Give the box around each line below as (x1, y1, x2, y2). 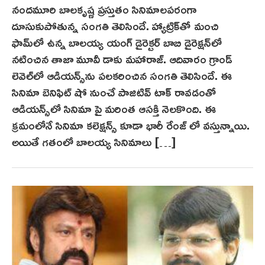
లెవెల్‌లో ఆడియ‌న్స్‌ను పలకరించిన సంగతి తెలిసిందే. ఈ (12, 63, 232, 86)
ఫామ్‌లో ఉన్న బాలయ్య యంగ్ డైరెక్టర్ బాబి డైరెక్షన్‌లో (12, 30, 222, 53)
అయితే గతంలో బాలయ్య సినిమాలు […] (12, 130, 176, 153)
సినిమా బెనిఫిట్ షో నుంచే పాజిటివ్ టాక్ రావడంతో (12, 80, 216, 103)
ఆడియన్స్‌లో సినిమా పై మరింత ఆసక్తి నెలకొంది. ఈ (12, 96, 216, 119)
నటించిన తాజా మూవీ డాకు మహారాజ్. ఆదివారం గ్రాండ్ (12, 47, 232, 70)
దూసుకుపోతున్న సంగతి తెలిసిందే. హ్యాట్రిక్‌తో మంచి (12, 14, 219, 37)
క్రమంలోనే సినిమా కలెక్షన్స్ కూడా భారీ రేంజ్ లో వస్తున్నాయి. (12, 113, 250, 136)
